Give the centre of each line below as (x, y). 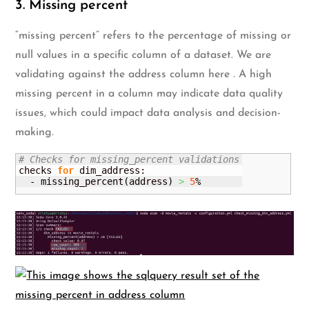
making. (35, 133)
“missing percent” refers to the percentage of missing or (153, 36)
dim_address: (110, 171)
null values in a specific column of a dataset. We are (143, 56)
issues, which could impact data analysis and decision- (148, 113)
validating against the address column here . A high (144, 75)
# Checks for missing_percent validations (129, 160)
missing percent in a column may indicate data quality (149, 94)
